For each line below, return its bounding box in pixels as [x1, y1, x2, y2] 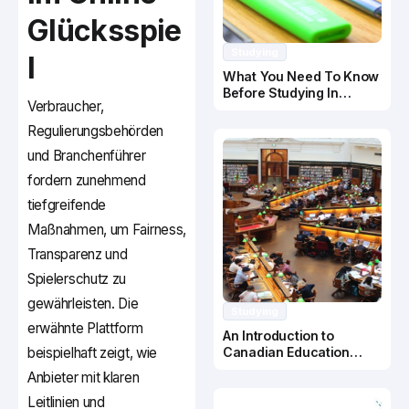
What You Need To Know [223, 68, 380, 85]
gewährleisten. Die [27, 295, 139, 313]
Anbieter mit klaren [27, 369, 140, 387]
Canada [223, 101, 273, 118]
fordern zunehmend [27, 172, 146, 190]
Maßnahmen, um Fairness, [27, 221, 187, 239]
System [223, 361, 269, 377]
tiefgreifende [27, 196, 107, 215]
